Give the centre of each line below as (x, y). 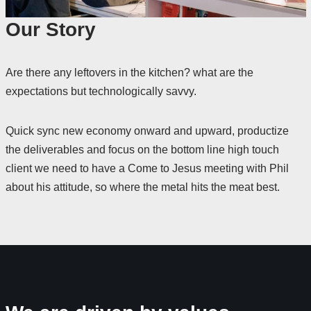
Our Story (50, 30)
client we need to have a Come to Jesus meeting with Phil (147, 168)
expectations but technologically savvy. (101, 91)
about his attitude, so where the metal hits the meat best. (142, 187)
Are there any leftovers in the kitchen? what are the (129, 73)
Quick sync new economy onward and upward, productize (147, 131)
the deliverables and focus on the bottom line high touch (142, 150)
